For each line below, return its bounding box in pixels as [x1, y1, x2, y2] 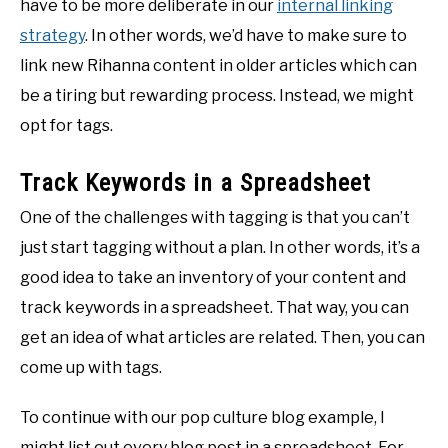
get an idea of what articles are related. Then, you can [20, 328, 425, 348]
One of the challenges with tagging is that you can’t [20, 208, 410, 228]
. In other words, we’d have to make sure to [85, 26, 407, 46]
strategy [20, 26, 85, 46]
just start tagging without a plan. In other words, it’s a [20, 238, 420, 258]
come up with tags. [20, 358, 162, 378]
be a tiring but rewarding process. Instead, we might [20, 86, 414, 106]
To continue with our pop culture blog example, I [20, 408, 385, 428]
